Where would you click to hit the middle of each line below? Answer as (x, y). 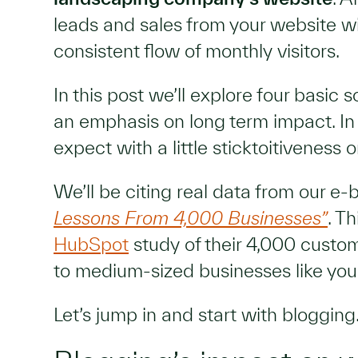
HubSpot (91, 244)
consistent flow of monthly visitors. (197, 51)
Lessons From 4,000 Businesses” (191, 218)
